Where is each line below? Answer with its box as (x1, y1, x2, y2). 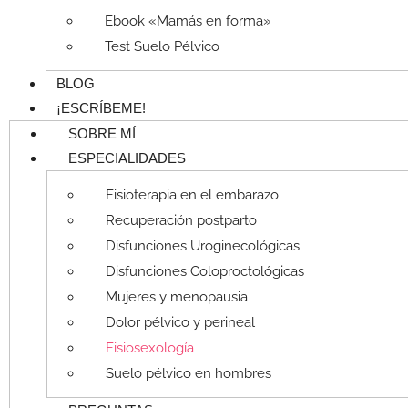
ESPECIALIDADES (68, 150, 186, 167)
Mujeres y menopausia (106, 289, 248, 306)
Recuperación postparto (106, 212, 257, 229)
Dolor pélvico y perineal (106, 314, 255, 331)
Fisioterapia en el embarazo (106, 187, 279, 204)
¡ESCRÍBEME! (56, 100, 146, 117)
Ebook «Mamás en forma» (105, 13, 271, 30)
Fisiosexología (106, 340, 194, 357)
